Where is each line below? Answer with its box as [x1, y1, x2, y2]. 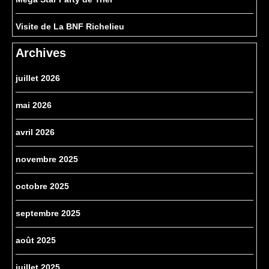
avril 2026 [16, 127, 55, 138]
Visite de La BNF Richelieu [16, 22, 124, 32]
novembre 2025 [16, 154, 78, 165]
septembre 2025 [16, 208, 80, 219]
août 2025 [16, 235, 56, 246]
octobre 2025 [16, 181, 69, 192]
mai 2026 [16, 100, 52, 110]
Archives [16, 46, 66, 60]
